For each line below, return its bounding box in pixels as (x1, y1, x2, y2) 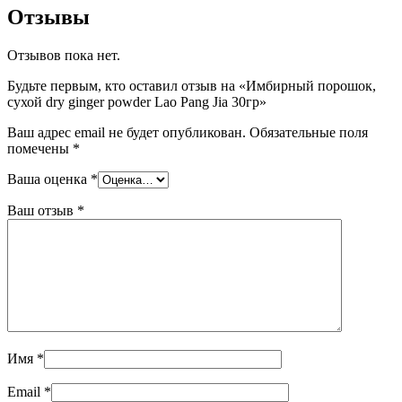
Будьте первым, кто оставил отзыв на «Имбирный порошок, (7, 77, 376, 93)
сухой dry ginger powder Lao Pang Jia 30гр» (7, 93, 267, 109)
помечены (7, 140, 73, 156)
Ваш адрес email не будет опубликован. (7, 124, 246, 140)
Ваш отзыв (7, 202, 77, 218)
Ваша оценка (7, 170, 91, 187)
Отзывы (7, 4, 90, 29)
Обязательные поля (249, 124, 368, 140)
